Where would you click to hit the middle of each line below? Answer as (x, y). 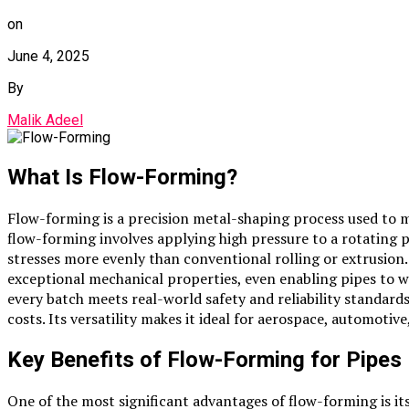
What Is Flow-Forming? (122, 178)
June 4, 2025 (48, 57)
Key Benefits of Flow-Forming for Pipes (204, 360)
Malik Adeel (45, 121)
